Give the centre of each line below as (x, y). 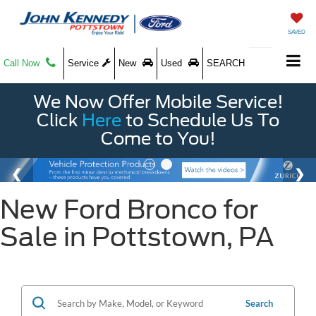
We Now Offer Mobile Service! (158, 102)
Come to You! (158, 139)
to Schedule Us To (200, 120)
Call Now (23, 63)
